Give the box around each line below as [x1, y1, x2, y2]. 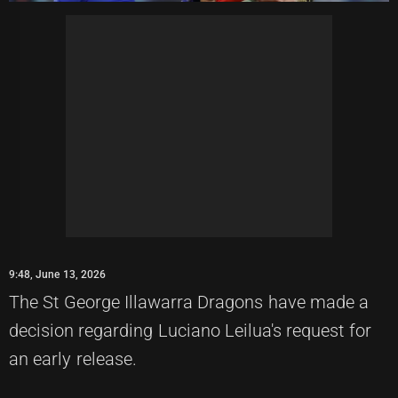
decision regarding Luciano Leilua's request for [9, 319, 371, 341]
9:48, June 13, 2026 [9, 267, 106, 281]
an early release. [9, 347, 137, 370]
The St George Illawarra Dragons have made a [9, 291, 370, 313]
